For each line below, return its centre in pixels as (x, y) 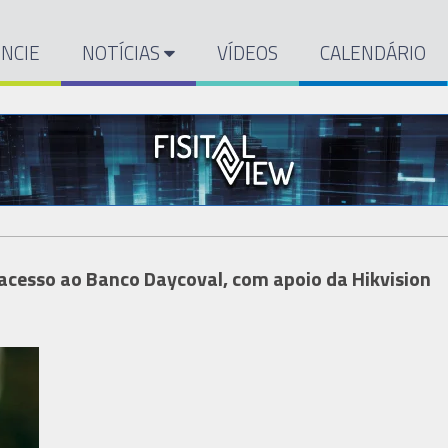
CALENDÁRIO (373, 52)
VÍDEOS (248, 52)
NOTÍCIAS (123, 52)
